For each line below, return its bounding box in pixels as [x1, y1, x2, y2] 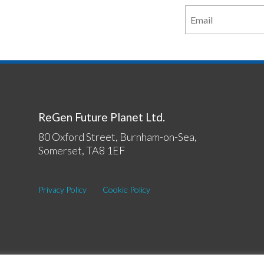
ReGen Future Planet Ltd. [38, 110, 165, 124]
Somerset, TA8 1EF [38, 144, 125, 157]
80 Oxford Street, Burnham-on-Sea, [38, 130, 197, 144]
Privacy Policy [38, 184, 87, 195]
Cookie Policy [102, 184, 150, 195]
